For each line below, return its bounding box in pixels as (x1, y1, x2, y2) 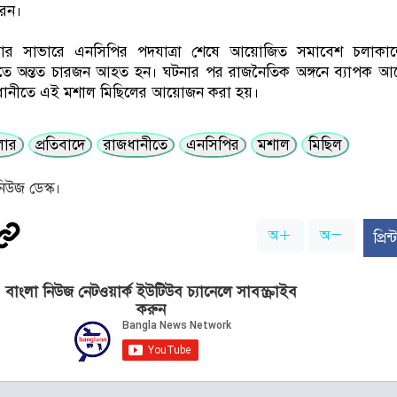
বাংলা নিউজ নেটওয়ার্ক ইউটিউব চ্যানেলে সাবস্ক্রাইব (5, 282, 298, 301)
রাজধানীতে (104, 136, 168, 155)
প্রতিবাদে (35, 136, 86, 155)
